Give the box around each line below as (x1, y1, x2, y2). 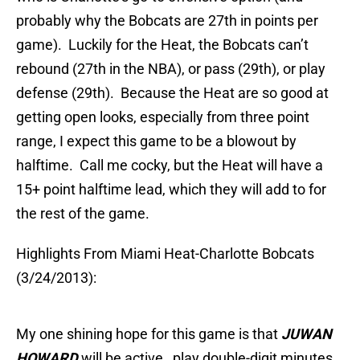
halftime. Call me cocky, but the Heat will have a (16, 157, 323, 174)
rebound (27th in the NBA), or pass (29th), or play (16, 60, 325, 78)
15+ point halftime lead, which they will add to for (16, 181, 326, 198)
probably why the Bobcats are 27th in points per (16, 12, 318, 30)
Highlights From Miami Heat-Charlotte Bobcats (16, 245, 314, 263)
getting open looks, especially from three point (16, 108, 309, 126)
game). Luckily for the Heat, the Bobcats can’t (16, 36, 309, 54)
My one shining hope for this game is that (16, 325, 281, 343)
